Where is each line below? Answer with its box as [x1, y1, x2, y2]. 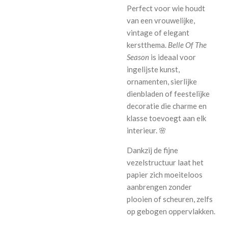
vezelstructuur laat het [127, 158, 204, 167]
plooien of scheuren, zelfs [127, 194, 213, 204]
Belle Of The [168, 40, 207, 50]
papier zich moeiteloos [127, 170, 203, 180]
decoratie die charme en [127, 101, 207, 111]
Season [127, 52, 149, 62]
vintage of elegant [127, 28, 189, 38]
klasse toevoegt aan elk [127, 113, 206, 123]
